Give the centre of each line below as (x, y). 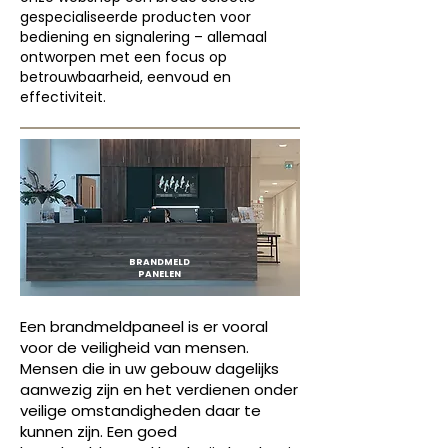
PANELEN (159, 274)
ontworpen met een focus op (123, 57)
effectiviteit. (63, 97)
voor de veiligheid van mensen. (134, 347)
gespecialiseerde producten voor (135, 17)
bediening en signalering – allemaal (143, 37)
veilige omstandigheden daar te (140, 410)
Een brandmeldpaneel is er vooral (144, 326)
